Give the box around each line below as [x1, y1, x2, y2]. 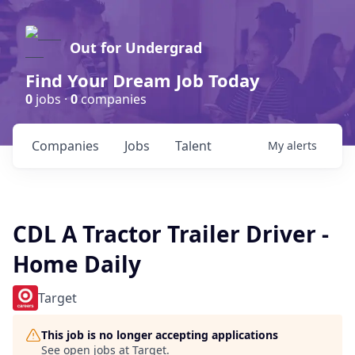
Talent [175, 137, 212, 155]
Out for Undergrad [70, 38, 202, 57]
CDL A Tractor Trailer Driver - [13, 219, 329, 249]
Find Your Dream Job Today [25, 68, 260, 92]
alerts [287, 138, 317, 153]
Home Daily [13, 249, 141, 279]
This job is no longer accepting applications [41, 327, 278, 342]
